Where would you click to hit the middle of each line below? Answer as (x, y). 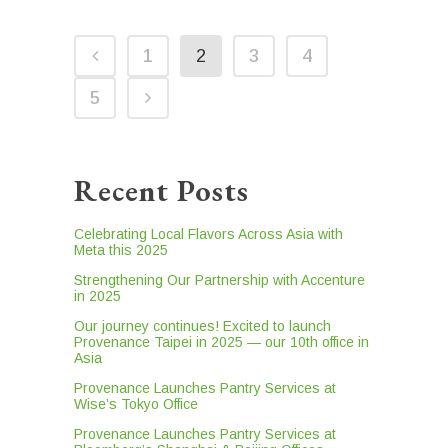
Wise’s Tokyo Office (136, 404)
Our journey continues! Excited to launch (202, 326)
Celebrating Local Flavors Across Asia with (208, 234)
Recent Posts (161, 191)
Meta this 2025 (121, 250)
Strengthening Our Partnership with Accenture (219, 280)
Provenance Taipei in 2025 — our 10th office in (221, 342)
